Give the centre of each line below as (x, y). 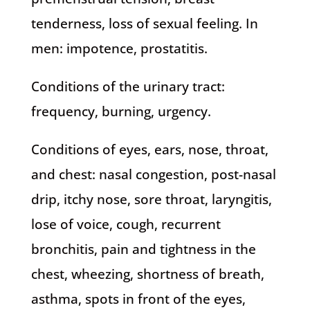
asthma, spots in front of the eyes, (138, 299)
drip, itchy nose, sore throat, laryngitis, (151, 199)
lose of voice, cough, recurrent (126, 224)
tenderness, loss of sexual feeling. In (144, 24)
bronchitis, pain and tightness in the (143, 249)
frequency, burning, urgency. (121, 111)
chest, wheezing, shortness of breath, (147, 274)
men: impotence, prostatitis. (119, 48)
